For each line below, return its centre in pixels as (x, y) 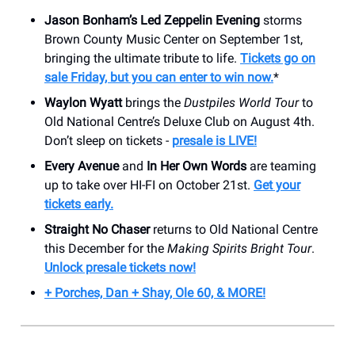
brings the (153, 102)
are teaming (281, 166)
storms (281, 20)
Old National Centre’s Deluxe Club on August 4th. (179, 121)
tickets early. (79, 204)
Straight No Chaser (97, 229)
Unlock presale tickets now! (120, 267)
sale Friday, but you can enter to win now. (159, 77)
